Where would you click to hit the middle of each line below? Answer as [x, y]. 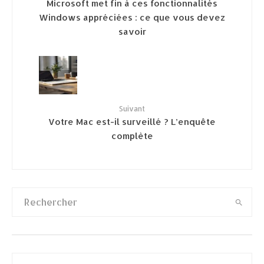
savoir [132, 31]
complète [132, 136]
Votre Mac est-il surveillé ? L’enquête [132, 121]
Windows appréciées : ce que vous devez [132, 17]
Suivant [132, 109]
